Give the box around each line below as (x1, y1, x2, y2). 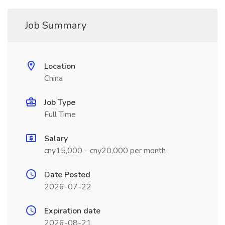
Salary (44, 133, 68, 144)
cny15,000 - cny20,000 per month (44, 145, 166, 156)
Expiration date (44, 205, 100, 216)
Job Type (44, 97, 75, 108)
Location (44, 61, 75, 72)
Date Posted (44, 169, 90, 180)
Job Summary (25, 19, 86, 32)
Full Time (44, 109, 76, 120)
